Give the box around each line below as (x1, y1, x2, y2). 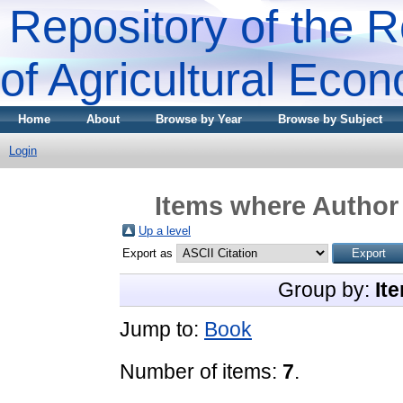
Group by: (277, 277, 375, 301)
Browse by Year (156, 112, 242, 126)
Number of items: (120, 359, 282, 383)
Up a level (139, 223, 191, 237)
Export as (122, 246, 176, 260)
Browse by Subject (278, 112, 382, 126)
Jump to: (120, 317, 204, 341)
